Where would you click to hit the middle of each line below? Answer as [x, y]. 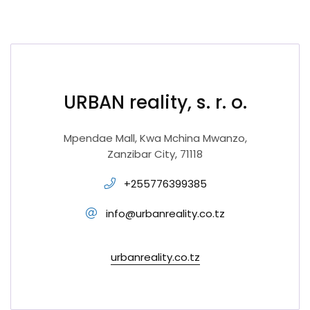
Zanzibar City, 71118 [155, 154]
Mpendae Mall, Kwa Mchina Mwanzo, [155, 138]
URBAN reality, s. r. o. [155, 102]
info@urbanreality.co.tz [165, 213]
